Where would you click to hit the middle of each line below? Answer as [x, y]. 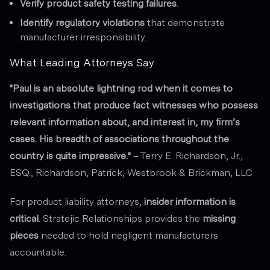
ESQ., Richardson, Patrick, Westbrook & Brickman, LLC [131, 173]
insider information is [190, 202]
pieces [24, 235]
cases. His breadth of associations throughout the [119, 139]
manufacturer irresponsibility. [83, 37]
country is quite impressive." [70, 156]
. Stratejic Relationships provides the [121, 218]
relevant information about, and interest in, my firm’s [125, 122]
